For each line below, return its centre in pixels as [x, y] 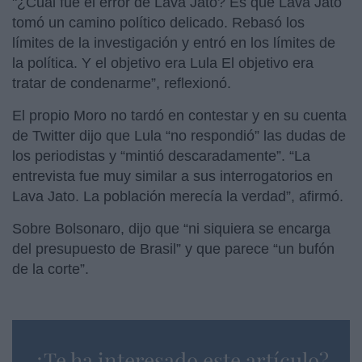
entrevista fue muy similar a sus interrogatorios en [173, 176]
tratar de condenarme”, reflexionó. [122, 83]
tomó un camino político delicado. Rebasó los [158, 22]
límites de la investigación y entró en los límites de [174, 42]
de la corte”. [51, 269]
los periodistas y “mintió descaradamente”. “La [161, 156]
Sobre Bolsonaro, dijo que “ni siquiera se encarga [171, 228]
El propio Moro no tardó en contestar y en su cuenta [179, 115]
